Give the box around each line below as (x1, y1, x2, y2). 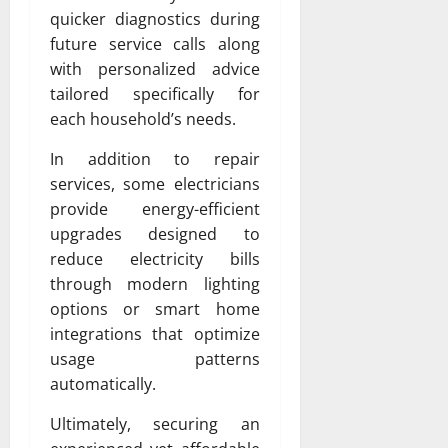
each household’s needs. (50, 107, 236, 130)
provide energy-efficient (50, 197, 260, 220)
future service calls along (50, 32, 260, 55)
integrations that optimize (50, 322, 260, 345)
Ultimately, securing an (50, 412, 260, 435)
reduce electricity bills (50, 247, 260, 270)
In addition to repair (50, 147, 260, 170)
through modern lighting (50, 272, 260, 295)
